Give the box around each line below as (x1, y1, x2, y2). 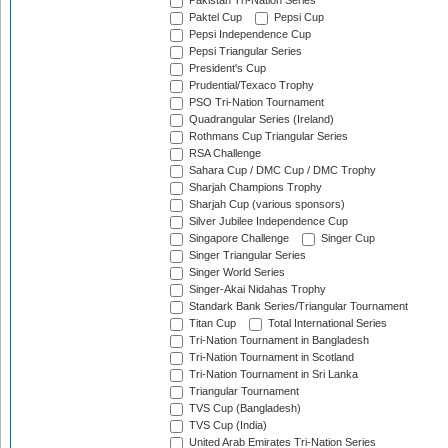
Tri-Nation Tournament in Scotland (186, 351, 354, 364)
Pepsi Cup (271, 11, 324, 24)
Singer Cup (318, 232, 375, 245)
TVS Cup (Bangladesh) (186, 402, 301, 415)
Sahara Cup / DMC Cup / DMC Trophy (186, 164, 376, 177)
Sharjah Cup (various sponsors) (186, 198, 345, 211)
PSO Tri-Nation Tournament (186, 96, 324, 109)
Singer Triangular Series (186, 249, 306, 262)
